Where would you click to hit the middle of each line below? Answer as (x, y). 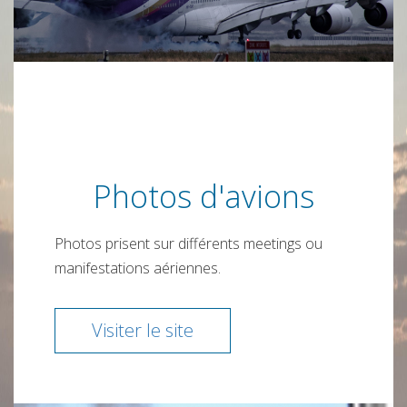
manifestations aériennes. (138, 268)
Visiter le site (143, 330)
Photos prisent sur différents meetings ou (189, 243)
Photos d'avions (203, 196)
